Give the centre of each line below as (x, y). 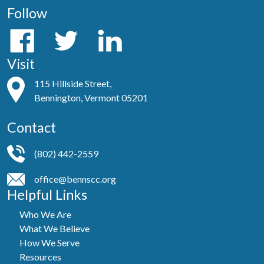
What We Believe (55, 229)
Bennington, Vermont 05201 (91, 98)
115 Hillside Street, (73, 84)
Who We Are (46, 214)
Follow (27, 13)
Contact (32, 128)
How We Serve (50, 243)
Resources (41, 257)
